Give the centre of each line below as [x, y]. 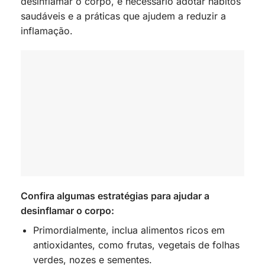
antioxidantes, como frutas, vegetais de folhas [136, 245]
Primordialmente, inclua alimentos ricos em [129, 230]
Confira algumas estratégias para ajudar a [115, 195]
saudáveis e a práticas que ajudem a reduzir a [123, 16]
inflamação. [47, 30]
